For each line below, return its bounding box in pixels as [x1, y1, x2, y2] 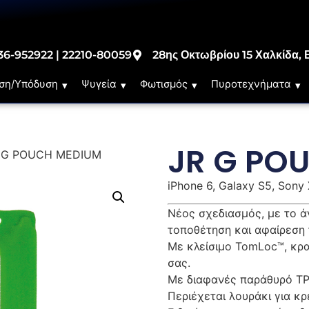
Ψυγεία [81, 77, 117, 90]
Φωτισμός [140, 77, 188, 90]
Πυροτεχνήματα [211, 77, 292, 90]
